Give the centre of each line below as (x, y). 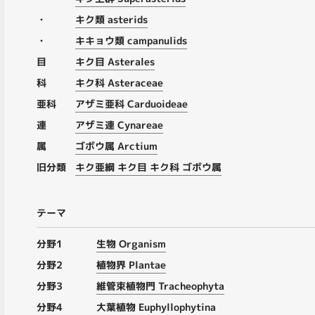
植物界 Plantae (131, 264)
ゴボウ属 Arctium (116, 146)
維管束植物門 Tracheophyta (160, 285)
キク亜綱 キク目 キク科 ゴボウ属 (148, 167)
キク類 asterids (111, 19)
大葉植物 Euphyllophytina (156, 307)
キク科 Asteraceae (119, 82)
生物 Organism (131, 243)
